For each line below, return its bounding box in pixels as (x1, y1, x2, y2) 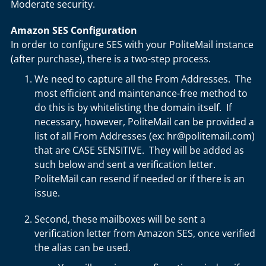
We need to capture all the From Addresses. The (34, 72, 252, 85)
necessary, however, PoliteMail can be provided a (34, 115, 254, 128)
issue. (34, 186, 60, 199)
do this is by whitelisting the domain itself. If (34, 101, 232, 114)
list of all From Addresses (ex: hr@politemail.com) (34, 129, 255, 142)
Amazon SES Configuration (11, 24, 137, 37)
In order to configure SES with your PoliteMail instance (11, 38, 254, 51)
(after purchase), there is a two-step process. (11, 52, 211, 65)
